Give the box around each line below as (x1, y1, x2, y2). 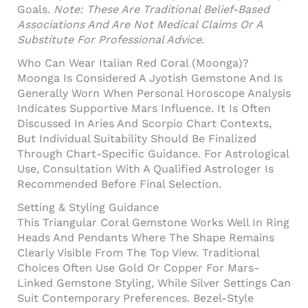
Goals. (17, 2, 54, 16)
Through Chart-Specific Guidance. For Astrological (17, 146, 289, 160)
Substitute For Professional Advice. (17, 32, 204, 46)
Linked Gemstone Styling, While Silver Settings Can (17, 276, 291, 289)
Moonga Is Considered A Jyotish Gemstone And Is (17, 71, 283, 85)
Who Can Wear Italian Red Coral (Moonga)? (17, 56, 249, 69)
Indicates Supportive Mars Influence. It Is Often (17, 101, 271, 115)
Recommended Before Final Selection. (17, 177, 221, 190)
